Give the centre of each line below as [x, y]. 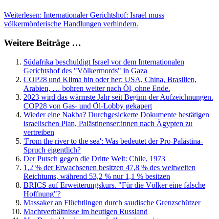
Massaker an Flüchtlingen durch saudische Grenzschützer [112, 202]
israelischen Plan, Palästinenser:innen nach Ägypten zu [108, 123]
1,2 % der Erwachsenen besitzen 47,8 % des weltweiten [109, 167]
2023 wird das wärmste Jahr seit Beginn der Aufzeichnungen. [118, 97]
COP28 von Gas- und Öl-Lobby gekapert [88, 106]
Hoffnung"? [42, 194]
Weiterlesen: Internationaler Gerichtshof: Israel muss [84, 15]
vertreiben [39, 132]
